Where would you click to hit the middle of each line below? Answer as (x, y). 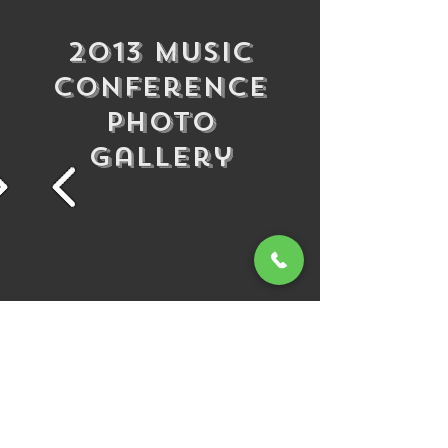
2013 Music (160, 52)
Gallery (160, 157)
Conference (160, 87)
